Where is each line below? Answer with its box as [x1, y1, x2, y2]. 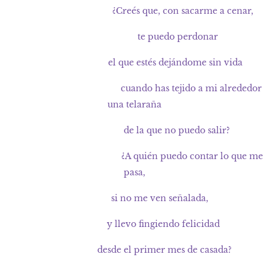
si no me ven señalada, [61, 193, 208, 204]
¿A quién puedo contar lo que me [6, 151, 263, 162]
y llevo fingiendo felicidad [49, 219, 220, 230]
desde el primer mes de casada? [37, 245, 232, 256]
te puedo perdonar [51, 32, 218, 43]
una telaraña [107, 100, 162, 110]
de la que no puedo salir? [39, 125, 230, 136]
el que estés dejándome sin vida [26, 58, 243, 68]
